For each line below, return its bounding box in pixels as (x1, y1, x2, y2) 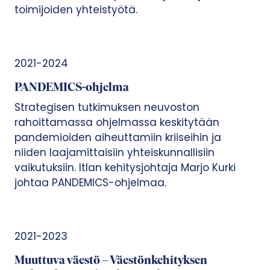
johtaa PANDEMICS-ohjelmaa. (14, 175, 166, 190)
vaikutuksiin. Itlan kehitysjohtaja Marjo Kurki (14, 160, 236, 175)
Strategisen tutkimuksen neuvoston (14, 99, 199, 115)
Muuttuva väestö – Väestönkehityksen (14, 254, 207, 267)
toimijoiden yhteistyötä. (14, 2, 137, 17)
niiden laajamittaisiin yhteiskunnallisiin (14, 145, 215, 160)
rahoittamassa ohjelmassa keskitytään (14, 115, 219, 130)
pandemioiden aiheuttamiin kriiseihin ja (14, 130, 221, 145)
